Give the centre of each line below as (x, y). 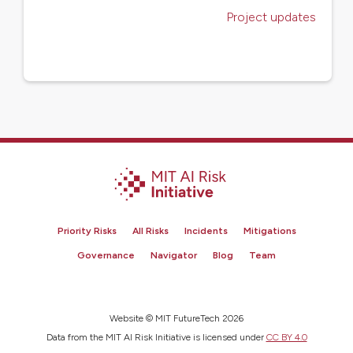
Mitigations (269, 230)
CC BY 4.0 (286, 337)
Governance (106, 255)
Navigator (174, 255)
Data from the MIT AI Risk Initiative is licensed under (156, 337)
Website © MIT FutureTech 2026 (176, 318)
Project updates (271, 17)
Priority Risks (87, 230)
